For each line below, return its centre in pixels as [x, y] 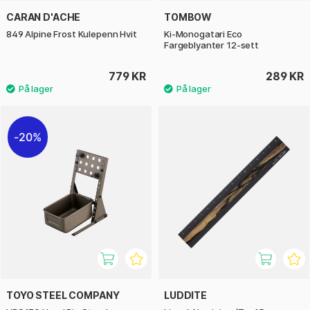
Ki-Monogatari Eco [203, 34]
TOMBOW [188, 17]
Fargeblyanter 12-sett [211, 45]
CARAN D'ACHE [44, 17]
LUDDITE [185, 295]
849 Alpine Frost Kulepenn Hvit [72, 34]
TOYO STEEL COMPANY [63, 295]
